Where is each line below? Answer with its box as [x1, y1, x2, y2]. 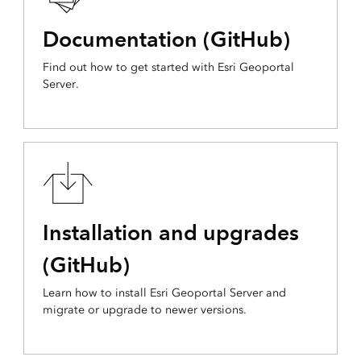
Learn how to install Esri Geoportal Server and [42, 286, 286, 301]
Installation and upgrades [42, 219, 299, 247]
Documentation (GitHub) [42, 26, 290, 53]
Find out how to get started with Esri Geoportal [42, 60, 294, 75]
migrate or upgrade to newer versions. [42, 303, 247, 317]
